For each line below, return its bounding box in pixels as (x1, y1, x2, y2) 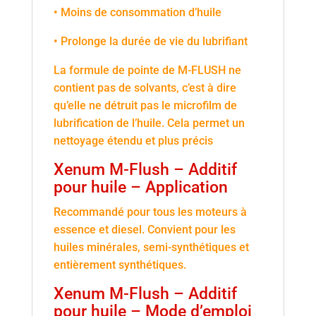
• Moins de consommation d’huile (53, 6, 221, 19)
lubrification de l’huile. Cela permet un (53, 116, 245, 130)
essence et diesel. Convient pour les (53, 223, 236, 236)
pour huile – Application (53, 178, 228, 197)
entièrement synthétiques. (53, 258, 186, 272)
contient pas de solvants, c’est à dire (53, 81, 236, 95)
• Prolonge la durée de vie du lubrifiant (53, 35, 248, 48)
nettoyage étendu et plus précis (53, 134, 213, 147)
